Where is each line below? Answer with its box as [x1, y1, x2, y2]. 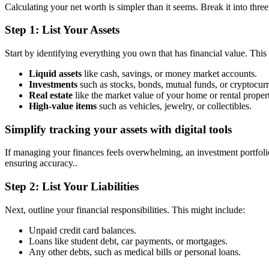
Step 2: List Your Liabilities [5, 180, 139, 193]
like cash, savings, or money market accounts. [82, 68, 257, 79]
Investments [29, 79, 77, 89]
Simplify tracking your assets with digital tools [5, 122, 232, 136]
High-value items [29, 100, 97, 111]
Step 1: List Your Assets [5, 23, 119, 37]
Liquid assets [29, 68, 82, 79]
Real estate [29, 89, 73, 100]
